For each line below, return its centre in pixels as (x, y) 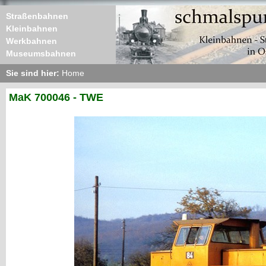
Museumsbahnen (41, 53)
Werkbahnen (31, 41)
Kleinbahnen (32, 28)
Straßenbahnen (37, 16)
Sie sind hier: (34, 73)
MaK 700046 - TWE (56, 97)
